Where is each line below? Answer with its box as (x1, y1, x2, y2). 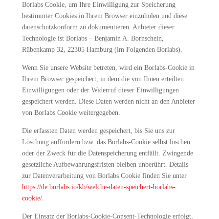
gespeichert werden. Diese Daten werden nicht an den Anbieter (22, 98, 195, 105)
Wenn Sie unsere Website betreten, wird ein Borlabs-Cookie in (22, 64, 195, 71)
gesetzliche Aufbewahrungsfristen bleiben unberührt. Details (22, 161, 188, 168)
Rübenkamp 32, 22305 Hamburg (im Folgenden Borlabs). (22, 46, 182, 53)
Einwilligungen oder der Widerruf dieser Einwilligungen (22, 87, 179, 94)
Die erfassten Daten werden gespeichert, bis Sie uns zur (22, 127, 175, 134)
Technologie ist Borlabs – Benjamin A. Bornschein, (22, 35, 164, 42)
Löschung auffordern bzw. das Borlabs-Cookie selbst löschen (22, 138, 190, 146)
